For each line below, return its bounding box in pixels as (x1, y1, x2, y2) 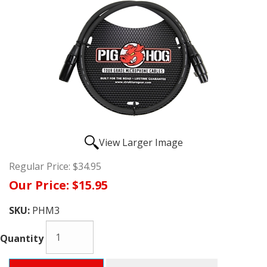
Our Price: (9, 176, 69, 193)
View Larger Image (98, 135, 183, 149)
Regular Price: (9, 159, 70, 173)
